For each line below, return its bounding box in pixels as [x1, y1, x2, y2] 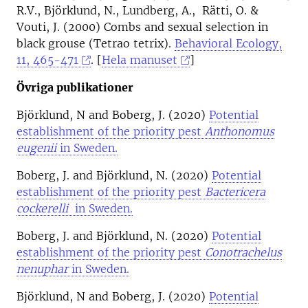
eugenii [16, 141, 56, 155]
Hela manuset [102, 53, 178, 67]
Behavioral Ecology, [175, 36, 282, 50]
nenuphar [16, 262, 68, 276]
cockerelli [16, 201, 68, 215]
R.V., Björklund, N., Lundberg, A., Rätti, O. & [16, 3, 258, 17]
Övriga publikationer [16, 80, 133, 94]
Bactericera [205, 185, 265, 199]
